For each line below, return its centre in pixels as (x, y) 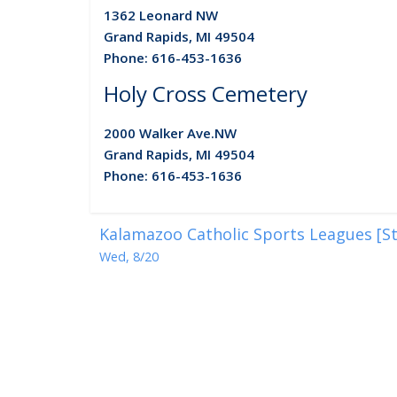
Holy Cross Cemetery (206, 93)
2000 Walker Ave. (159, 132)
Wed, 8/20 (129, 256)
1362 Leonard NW (161, 15)
